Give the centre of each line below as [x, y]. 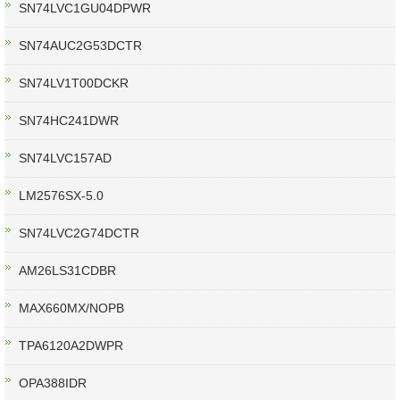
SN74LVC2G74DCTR [79, 233]
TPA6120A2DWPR [71, 346]
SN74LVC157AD [65, 158]
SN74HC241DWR [69, 121]
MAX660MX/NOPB [71, 308]
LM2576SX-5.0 [61, 196]
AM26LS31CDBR [67, 271]
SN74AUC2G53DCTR [80, 46]
